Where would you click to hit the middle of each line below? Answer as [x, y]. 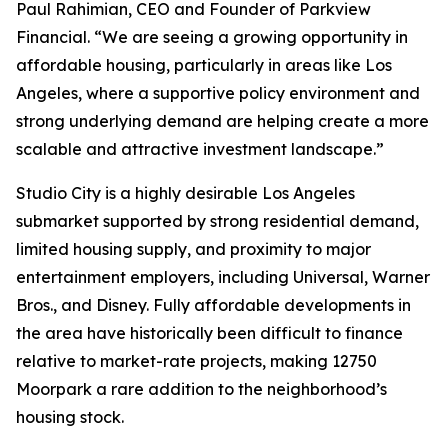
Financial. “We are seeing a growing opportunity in [212, 37]
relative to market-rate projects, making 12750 [196, 361]
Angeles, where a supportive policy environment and [218, 93]
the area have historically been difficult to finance [209, 333]
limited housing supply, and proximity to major [193, 249]
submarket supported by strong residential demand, [217, 221]
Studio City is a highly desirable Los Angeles [185, 193]
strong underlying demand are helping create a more [222, 121]
